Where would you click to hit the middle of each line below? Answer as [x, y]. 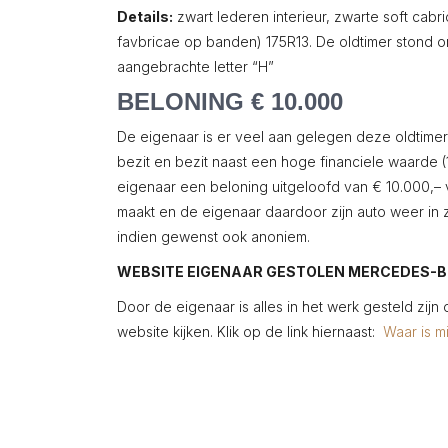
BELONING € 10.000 [230, 101]
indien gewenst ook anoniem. [213, 236]
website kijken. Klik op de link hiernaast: [250, 331]
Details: [145, 16]
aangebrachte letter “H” [195, 66]
